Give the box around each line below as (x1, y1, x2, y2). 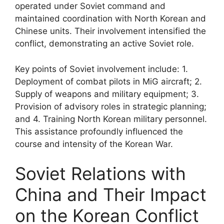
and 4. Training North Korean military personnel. (15, 113, 207, 124)
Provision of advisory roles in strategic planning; (15, 101, 206, 111)
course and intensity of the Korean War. (15, 138, 173, 149)
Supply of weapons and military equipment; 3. (15, 88, 199, 99)
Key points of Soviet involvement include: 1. (15, 63, 188, 74)
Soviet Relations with (15, 163, 186, 184)
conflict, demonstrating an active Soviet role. (15, 38, 194, 48)
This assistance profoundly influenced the (15, 126, 183, 136)
